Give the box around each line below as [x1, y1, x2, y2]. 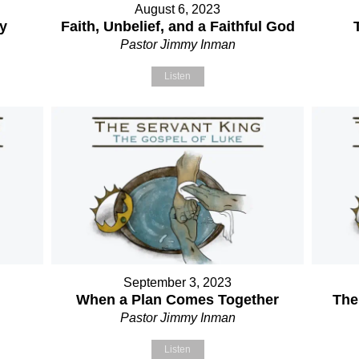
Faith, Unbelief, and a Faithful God [60, 18, 295, 35]
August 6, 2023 [135, 2, 221, 17]
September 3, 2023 [123, 276, 232, 290]
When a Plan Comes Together [76, 292, 280, 309]
